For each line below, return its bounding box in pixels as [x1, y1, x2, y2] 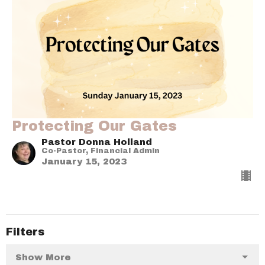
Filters [6, 226, 44, 238]
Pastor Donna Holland [41, 137, 152, 147]
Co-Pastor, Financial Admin [41, 147, 160, 156]
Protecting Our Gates [12, 118, 177, 134]
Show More [15, 252, 71, 262]
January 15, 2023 [41, 157, 127, 167]
